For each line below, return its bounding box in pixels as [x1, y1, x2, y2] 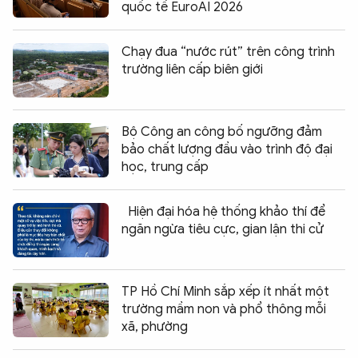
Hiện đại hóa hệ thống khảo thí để [128, 203, 325, 220]
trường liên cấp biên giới [121, 61, 263, 78]
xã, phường [121, 318, 188, 335]
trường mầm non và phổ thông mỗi [121, 300, 326, 317]
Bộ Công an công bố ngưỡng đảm [121, 123, 322, 140]
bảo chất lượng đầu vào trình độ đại [121, 141, 332, 157]
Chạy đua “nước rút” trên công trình [121, 43, 335, 60]
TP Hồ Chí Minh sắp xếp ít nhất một [121, 283, 329, 300]
